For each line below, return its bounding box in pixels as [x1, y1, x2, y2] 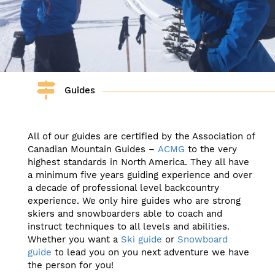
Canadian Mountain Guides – [28, 144, 158, 155]
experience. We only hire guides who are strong [28, 195, 241, 206]
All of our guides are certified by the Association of [28, 131, 255, 142]
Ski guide [121, 234, 162, 245]
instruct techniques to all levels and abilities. [28, 221, 230, 232]
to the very [185, 144, 237, 155]
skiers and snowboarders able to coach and [28, 208, 222, 219]
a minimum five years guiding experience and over [28, 169, 252, 180]
